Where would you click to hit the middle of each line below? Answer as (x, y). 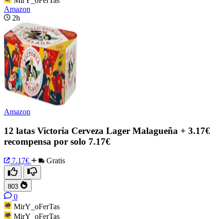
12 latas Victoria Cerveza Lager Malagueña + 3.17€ (107, 131)
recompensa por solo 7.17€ (57, 142)
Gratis (55, 160)
